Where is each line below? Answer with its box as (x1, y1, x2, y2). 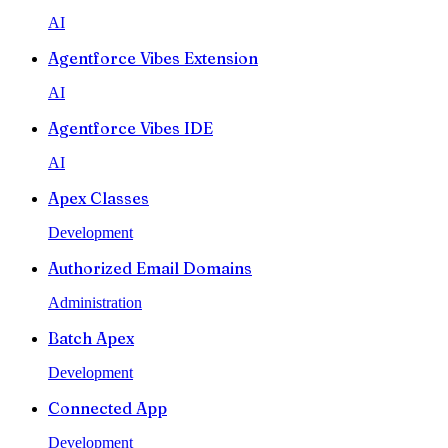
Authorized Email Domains (48, 258, 252, 279)
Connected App (48, 398, 167, 419)
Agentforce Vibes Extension (48, 48, 258, 69)
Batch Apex (48, 328, 134, 349)
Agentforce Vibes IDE (48, 118, 213, 139)
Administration (48, 294, 142, 312)
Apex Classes (48, 188, 149, 209)
